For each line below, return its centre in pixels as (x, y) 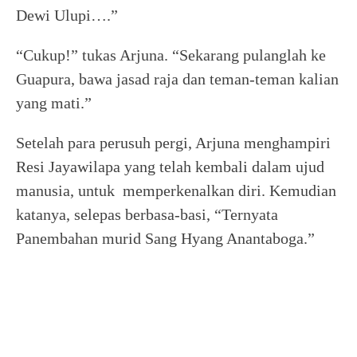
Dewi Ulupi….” (67, 15)
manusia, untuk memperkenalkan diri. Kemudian (176, 190)
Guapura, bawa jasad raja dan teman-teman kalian (177, 79)
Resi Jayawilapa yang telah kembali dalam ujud (170, 167)
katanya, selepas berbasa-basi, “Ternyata (147, 214)
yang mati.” (54, 103)
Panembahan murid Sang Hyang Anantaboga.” (165, 238)
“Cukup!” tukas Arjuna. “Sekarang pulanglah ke (171, 55)
